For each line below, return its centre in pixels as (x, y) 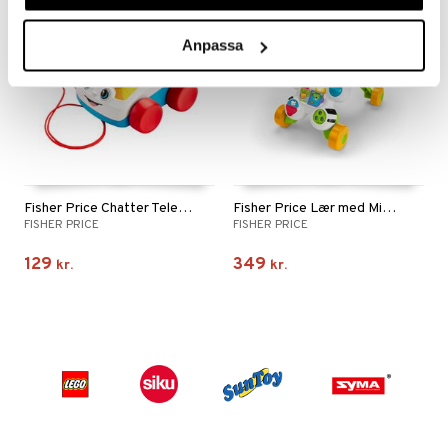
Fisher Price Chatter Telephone (185, 208)
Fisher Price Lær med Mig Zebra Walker (389, 208)
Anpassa (213, 45)
